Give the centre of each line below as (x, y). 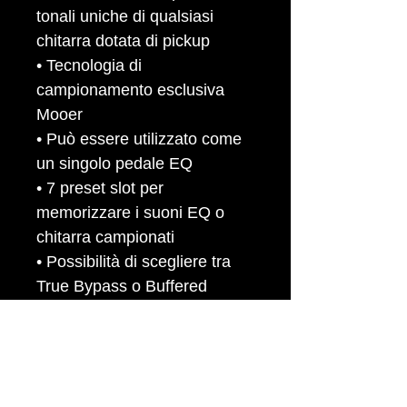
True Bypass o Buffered (122, 286)
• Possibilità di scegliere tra (134, 262)
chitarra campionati (105, 237)
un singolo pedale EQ (114, 164)
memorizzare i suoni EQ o (130, 213)
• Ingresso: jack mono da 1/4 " (144, 384)
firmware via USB (99, 360)
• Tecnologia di (89, 65)
